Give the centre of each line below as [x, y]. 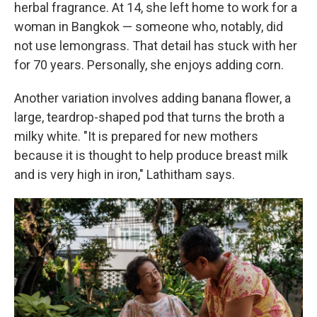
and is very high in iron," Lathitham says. [125, 174]
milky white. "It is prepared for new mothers [136, 136]
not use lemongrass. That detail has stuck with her [156, 46]
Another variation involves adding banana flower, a [152, 98]
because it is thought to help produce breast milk [151, 155]
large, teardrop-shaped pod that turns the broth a [149, 117]
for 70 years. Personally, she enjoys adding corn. [149, 65]
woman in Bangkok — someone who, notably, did [149, 27]
